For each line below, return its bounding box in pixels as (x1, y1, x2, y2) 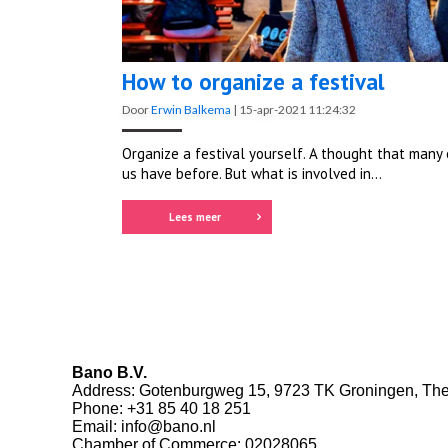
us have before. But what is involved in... (122, 164, 382, 184)
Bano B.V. (72, 364, 147, 382)
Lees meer (168, 210, 221, 225)
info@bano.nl (121, 418, 216, 436)
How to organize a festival (122, 67, 384, 97)
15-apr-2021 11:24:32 (239, 102, 356, 118)
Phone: (72, 400, 127, 418)
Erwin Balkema (151, 102, 231, 118)
